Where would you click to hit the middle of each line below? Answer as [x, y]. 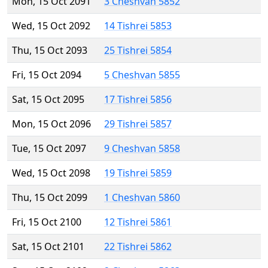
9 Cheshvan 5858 [142, 149]
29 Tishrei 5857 [138, 124]
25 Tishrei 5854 [138, 51]
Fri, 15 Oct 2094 [47, 75]
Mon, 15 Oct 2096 [51, 124]
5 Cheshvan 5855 [142, 75]
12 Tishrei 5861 [138, 222]
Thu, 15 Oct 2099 [50, 198]
